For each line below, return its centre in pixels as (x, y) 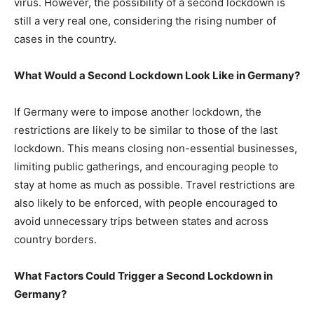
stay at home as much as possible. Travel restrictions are (155, 185)
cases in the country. (65, 39)
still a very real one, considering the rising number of (145, 21)
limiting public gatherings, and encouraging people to (146, 166)
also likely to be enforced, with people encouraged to (146, 203)
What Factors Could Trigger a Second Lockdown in (143, 276)
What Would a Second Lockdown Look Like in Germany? (157, 75)
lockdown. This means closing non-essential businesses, (156, 148)
